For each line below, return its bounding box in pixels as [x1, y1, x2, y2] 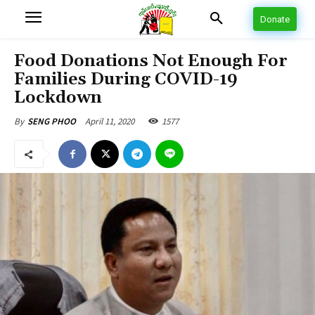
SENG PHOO [27, 115, 76, 127]
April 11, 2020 [85, 115, 134, 127]
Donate [260, 14, 290, 25]
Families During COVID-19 [14, 69, 238, 90]
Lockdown [14, 87, 102, 108]
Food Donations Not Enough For [14, 51, 288, 72]
